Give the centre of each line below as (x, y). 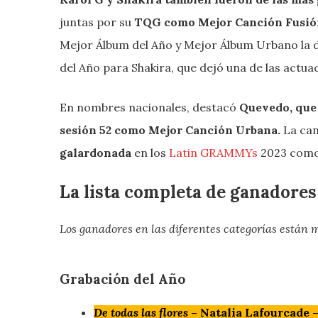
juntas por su (95, 22)
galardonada (95, 153)
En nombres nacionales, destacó (149, 108)
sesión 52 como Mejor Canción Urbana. (171, 130)
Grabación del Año (122, 279)
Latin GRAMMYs (213, 153)
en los (150, 153)
